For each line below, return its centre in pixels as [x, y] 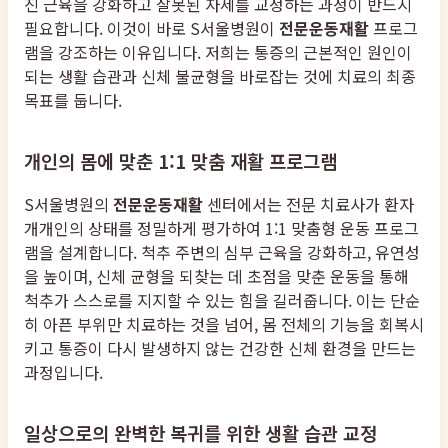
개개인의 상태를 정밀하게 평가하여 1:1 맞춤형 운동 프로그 [221, 227]
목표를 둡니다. [73, 99]
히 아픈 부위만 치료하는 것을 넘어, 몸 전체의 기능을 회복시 [224, 323]
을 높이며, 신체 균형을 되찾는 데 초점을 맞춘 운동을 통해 [216, 275]
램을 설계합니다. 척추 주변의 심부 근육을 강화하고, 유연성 [222, 251]
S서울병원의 [68, 203]
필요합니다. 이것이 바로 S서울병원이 [151, 27]
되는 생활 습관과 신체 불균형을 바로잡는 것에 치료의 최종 [220, 75]
